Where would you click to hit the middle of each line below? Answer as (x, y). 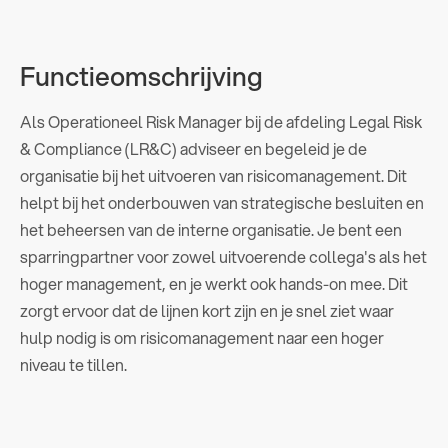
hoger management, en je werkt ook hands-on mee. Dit (214, 283)
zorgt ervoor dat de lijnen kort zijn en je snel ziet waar (207, 310)
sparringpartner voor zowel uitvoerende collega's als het (223, 256)
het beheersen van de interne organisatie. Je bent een (211, 229)
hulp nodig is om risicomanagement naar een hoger (202, 337)
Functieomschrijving (141, 75)
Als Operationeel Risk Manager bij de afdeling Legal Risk (221, 121)
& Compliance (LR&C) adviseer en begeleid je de (193, 148)
